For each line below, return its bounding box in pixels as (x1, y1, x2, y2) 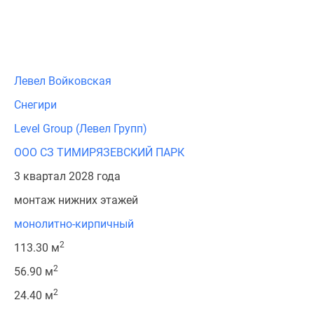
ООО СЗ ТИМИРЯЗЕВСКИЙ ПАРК (14, 146, 184, 159)
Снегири (14, 98, 57, 111)
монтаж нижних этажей (14, 193, 138, 207)
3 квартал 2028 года (14, 170, 121, 183)
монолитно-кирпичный (14, 217, 134, 231)
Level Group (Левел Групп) (14, 122, 147, 135)
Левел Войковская (14, 74, 111, 88)
